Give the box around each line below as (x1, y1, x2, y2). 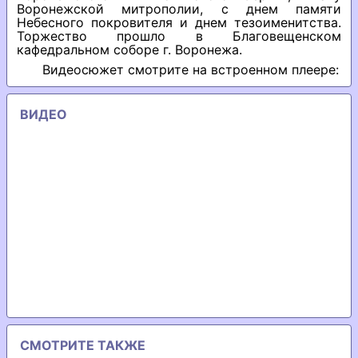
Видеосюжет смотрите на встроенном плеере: (42, 62, 339, 78)
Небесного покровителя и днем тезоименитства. (17, 14, 341, 30)
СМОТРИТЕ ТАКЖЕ (20, 336, 145, 353)
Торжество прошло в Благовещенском (17, 28, 341, 44)
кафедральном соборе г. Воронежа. (17, 42, 242, 58)
